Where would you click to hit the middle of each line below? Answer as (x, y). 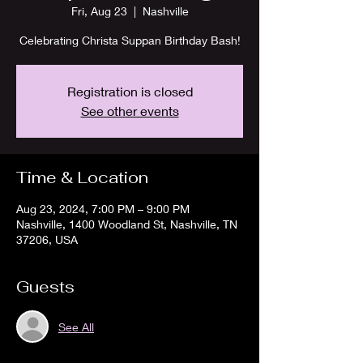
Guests (45, 287)
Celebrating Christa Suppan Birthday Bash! (130, 40)
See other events (130, 111)
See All (76, 327)
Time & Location (82, 177)
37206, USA (47, 239)
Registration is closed (130, 91)
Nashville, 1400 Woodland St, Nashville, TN (127, 224)
